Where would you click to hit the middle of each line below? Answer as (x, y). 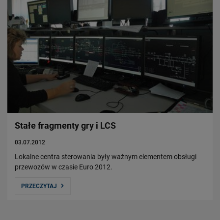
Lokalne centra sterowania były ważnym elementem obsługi (106, 156)
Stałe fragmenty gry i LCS (65, 125)
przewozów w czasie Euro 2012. (64, 167)
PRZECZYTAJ (39, 186)
